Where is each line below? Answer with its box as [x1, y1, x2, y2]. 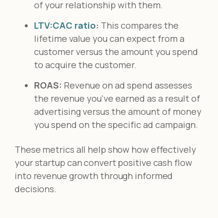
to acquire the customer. [34, 58, 137, 71]
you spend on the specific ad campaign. [34, 118, 198, 130]
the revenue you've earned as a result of [34, 92, 200, 104]
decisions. [15, 182, 57, 195]
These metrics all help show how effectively [15, 143, 196, 155]
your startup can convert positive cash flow [15, 156, 192, 168]
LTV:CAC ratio [34, 19, 96, 31]
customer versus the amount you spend [34, 45, 198, 57]
